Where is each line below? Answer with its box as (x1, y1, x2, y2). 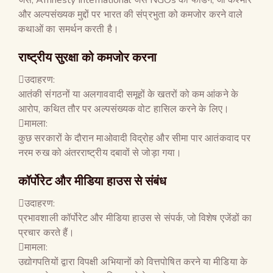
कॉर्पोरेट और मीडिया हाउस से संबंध (18, 172, 166, 188)
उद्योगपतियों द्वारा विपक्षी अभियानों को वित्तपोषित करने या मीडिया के (18, 255, 247, 269)
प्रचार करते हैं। (18, 225, 75, 239)
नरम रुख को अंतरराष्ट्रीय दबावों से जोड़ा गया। (18, 146, 182, 160)
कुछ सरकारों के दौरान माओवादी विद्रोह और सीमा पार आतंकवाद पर (18, 131, 251, 145)
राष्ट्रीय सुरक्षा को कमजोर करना (18, 49, 157, 65)
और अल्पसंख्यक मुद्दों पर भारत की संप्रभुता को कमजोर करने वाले (18, 7, 243, 21)
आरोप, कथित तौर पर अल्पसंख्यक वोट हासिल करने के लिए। (18, 102, 229, 116)
